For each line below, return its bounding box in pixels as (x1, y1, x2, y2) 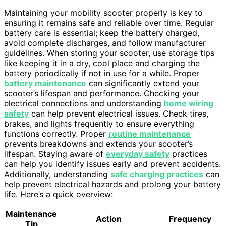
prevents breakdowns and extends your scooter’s (4, 139, 193, 149)
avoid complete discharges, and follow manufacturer (4, 38, 206, 48)
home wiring (164, 98, 213, 109)
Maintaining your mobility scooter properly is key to (4, 8, 203, 18)
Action (95, 214, 122, 224)
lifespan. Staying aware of (4, 149, 106, 159)
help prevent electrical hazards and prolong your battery (4, 179, 221, 190)
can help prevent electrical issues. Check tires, (29, 108, 208, 119)
